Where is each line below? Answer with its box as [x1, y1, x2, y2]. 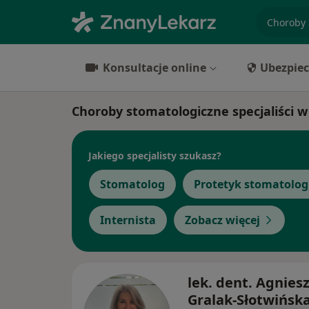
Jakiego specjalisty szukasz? [88, 148, 221, 162]
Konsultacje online [103, 60, 206, 75]
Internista [100, 212, 156, 228]
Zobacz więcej [185, 212, 260, 228]
